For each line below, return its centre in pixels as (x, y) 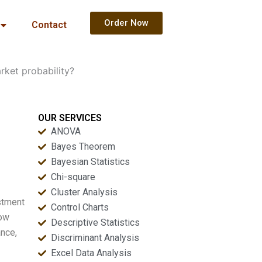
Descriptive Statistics (96, 223)
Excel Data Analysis (92, 253)
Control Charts (80, 207)
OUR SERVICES (70, 118)
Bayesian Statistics (91, 162)
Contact (49, 25)
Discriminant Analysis (95, 238)
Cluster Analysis (85, 192)
